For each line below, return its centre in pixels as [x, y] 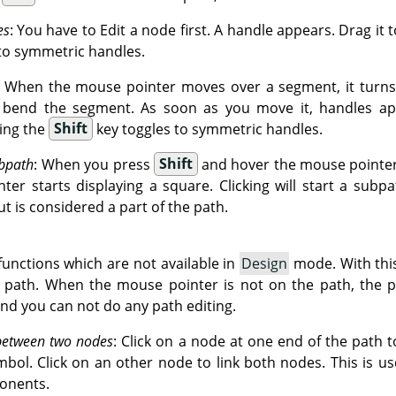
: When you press [94, 164]
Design [265, 263]
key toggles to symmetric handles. [207, 129]
